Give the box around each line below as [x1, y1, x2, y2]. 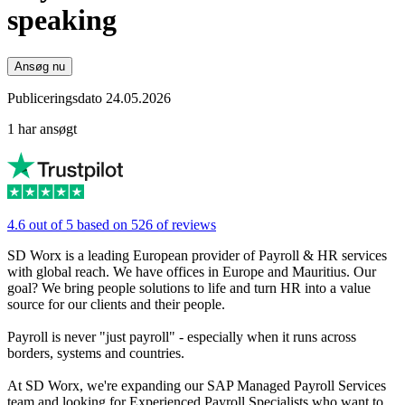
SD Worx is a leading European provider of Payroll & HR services [7, 247, 387, 263]
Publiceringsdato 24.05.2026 [7, 89, 171, 106]
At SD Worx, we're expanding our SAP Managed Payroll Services [7, 377, 386, 393]
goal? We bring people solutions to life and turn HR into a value [7, 279, 371, 296]
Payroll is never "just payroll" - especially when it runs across [7, 328, 356, 344]
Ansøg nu [14, 59, 65, 73]
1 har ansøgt [7, 120, 77, 137]
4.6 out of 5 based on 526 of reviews [7, 216, 216, 232]
